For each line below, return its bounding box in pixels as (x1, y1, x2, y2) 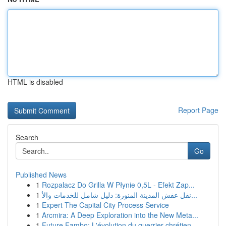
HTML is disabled (8, 77, 63, 87)
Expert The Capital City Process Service (42, 200, 169, 210)
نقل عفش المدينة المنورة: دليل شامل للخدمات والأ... (191, 190, 197, 200)
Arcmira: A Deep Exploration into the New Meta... (42, 210, 198, 220)
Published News (16, 169, 67, 180)
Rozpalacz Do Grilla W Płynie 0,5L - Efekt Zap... (42, 180, 195, 190)
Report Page (178, 105, 218, 115)
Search (16, 132, 38, 142)
